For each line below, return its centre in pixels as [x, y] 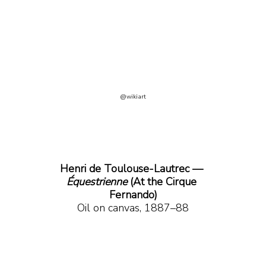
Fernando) [133, 194]
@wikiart [133, 96]
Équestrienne [98, 181]
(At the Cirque [165, 181]
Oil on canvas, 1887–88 [133, 208]
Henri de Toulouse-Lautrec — [132, 168]
